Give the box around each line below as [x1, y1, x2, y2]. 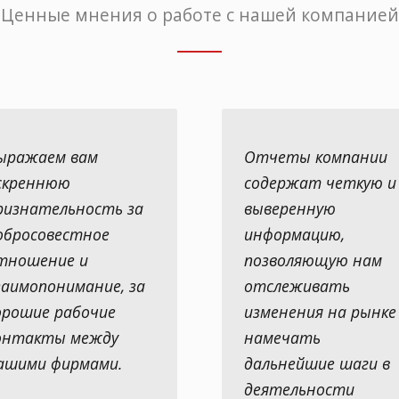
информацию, [244, 224, 345, 245]
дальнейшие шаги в [244, 353, 390, 374]
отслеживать [244, 275, 350, 297]
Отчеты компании [244, 146, 387, 167]
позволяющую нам [244, 249, 382, 271]
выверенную [244, 198, 336, 219]
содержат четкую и [244, 172, 396, 193]
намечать [244, 327, 321, 348]
